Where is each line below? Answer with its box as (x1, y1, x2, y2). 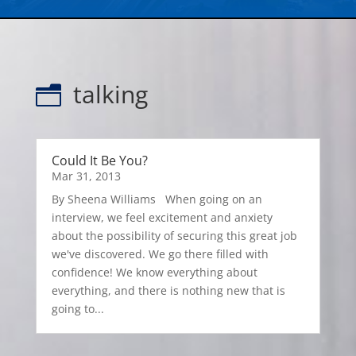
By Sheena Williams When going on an (51, 192, 262, 207)
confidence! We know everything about (51, 265, 257, 281)
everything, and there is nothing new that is (51, 283, 285, 299)
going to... (51, 301, 104, 317)
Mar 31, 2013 (51, 168, 121, 184)
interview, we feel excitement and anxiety (51, 210, 273, 226)
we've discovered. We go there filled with (51, 246, 269, 262)
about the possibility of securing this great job (51, 228, 297, 244)
